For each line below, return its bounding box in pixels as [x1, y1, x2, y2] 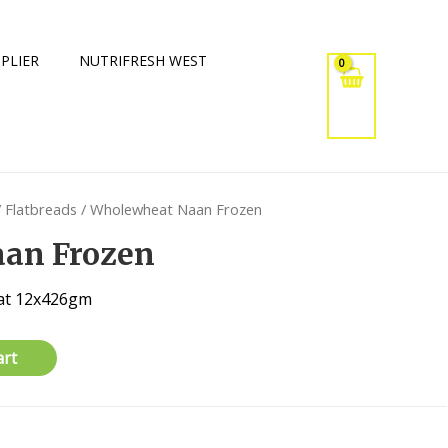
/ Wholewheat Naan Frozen [77, 199, 263, 219]
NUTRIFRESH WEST [79, 51, 207, 70]
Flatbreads [5, 199, 78, 219]
